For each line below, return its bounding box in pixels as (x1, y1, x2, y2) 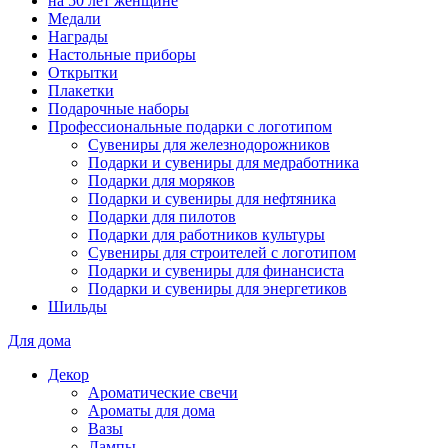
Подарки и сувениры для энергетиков (88, 279, 347, 297)
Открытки (48, 63, 118, 81)
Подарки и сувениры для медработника (88, 153, 359, 171)
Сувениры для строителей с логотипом (88, 243, 356, 261)
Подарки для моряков (88, 171, 235, 189)
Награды (48, 27, 108, 45)
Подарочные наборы (48, 99, 189, 117)
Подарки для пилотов (88, 207, 236, 225)
